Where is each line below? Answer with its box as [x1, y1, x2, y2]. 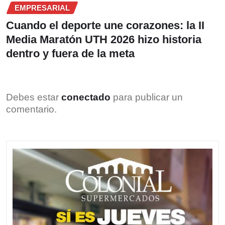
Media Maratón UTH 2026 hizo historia [6, 33, 201, 46]
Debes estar [6, 92, 61, 103]
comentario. [6, 104, 57, 115]
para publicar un [110, 92, 183, 103]
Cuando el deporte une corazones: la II [6, 19, 204, 32]
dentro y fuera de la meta [6, 47, 135, 60]
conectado [61, 92, 110, 103]
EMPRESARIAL [15, 3, 70, 12]
